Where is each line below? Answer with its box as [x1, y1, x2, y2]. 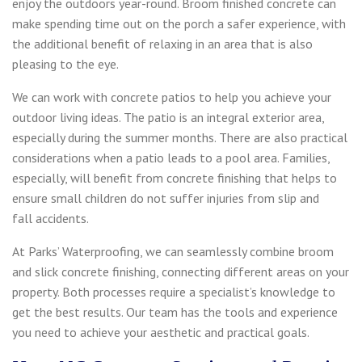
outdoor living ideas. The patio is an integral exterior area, [12, 108, 324, 125]
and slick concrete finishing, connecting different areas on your [12, 263, 349, 280]
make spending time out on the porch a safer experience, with [12, 15, 346, 32]
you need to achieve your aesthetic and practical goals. [12, 323, 309, 340]
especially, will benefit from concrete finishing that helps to [12, 169, 337, 186]
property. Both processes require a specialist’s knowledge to [12, 283, 335, 300]
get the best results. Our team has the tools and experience [12, 303, 338, 320]
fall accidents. [12, 209, 89, 226]
